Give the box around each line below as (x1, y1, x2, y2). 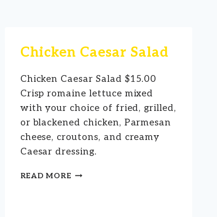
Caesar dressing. (20, 146, 100, 157)
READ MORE (20, 171, 72, 180)
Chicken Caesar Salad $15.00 (20, 73, 157, 85)
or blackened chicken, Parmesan (20, 117, 171, 128)
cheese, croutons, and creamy (20, 131, 160, 143)
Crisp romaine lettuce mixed (20, 88, 154, 99)
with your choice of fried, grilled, (20, 102, 176, 114)
